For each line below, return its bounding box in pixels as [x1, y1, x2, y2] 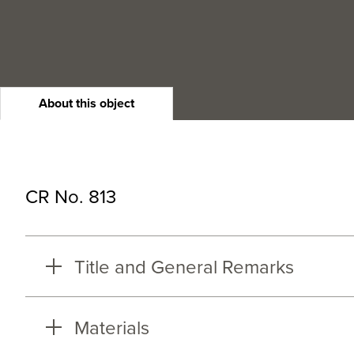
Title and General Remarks [73, 252, 294, 280]
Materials [73, 313, 149, 341]
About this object [39, 93, 134, 112]
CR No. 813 [25, 182, 116, 209]
